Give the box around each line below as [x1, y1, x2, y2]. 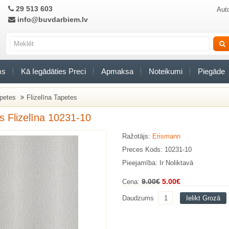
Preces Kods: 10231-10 [122, 146, 192, 153]
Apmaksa [101, 67, 133, 76]
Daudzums [122, 194, 154, 202]
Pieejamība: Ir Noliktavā [122, 159, 193, 167]
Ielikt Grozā [186, 194, 220, 202]
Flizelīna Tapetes [27, 94, 77, 101]
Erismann [152, 132, 180, 140]
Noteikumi [148, 67, 182, 76]
